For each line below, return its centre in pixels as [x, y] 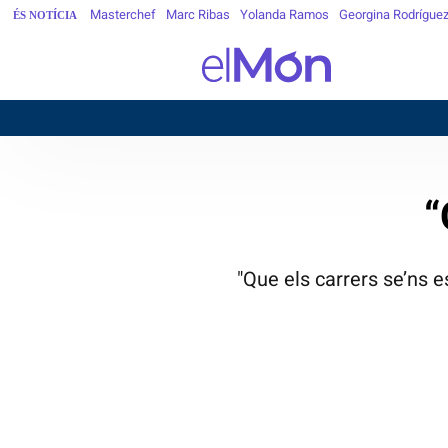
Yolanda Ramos [284, 14]
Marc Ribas [198, 14]
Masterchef [123, 14]
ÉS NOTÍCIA [45, 14]
